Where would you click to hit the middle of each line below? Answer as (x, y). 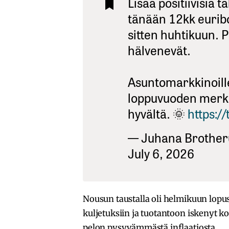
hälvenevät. (159, 49)
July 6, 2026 (161, 153)
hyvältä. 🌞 (158, 113)
